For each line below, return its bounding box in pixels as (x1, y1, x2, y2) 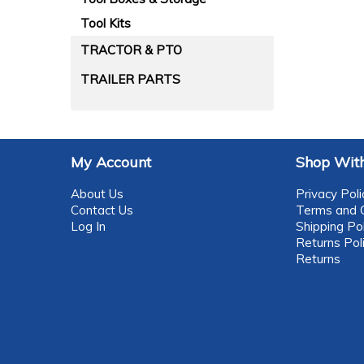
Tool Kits (80, 15, 131, 31)
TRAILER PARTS (80, 71, 180, 87)
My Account (71, 153, 151, 171)
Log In (71, 219, 106, 234)
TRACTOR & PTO (80, 42, 182, 58)
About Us (71, 186, 123, 201)
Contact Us (71, 202, 133, 218)
